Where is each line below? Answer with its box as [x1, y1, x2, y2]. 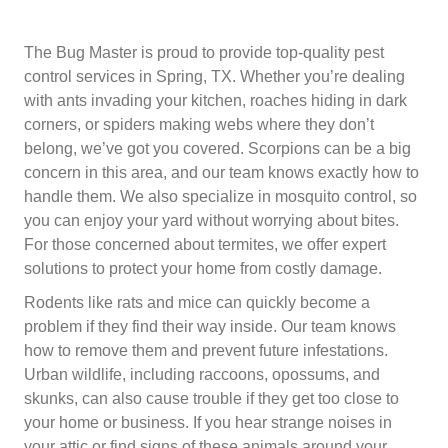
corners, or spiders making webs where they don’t [24, 115, 374, 133]
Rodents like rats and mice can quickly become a [24, 293, 370, 311]
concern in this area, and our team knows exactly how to [24, 163, 419, 181]
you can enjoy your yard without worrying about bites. [24, 211, 399, 229]
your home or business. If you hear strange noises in [24, 413, 392, 431]
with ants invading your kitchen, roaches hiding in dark [24, 91, 407, 109]
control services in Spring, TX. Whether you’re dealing [24, 67, 405, 85]
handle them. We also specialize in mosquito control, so [24, 187, 417, 205]
